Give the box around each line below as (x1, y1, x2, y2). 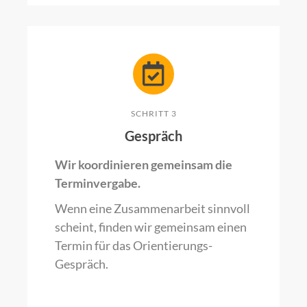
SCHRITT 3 (130, 108, 177, 119)
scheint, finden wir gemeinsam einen (55, 219, 247, 234)
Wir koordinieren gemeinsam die (55, 156, 232, 172)
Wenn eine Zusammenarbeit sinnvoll (55, 200, 250, 216)
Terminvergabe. (55, 175, 140, 191)
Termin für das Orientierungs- (55, 237, 212, 253)
